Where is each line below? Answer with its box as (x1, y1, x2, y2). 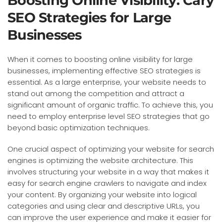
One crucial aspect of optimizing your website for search (7, 143, 214, 154)
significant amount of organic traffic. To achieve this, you (7, 99, 213, 110)
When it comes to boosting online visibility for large (7, 54, 193, 64)
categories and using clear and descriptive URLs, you (7, 200, 200, 211)
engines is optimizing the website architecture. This (7, 155, 193, 166)
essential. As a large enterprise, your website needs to (7, 76, 206, 87)
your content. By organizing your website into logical (7, 189, 197, 200)
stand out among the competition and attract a (7, 88, 184, 99)
